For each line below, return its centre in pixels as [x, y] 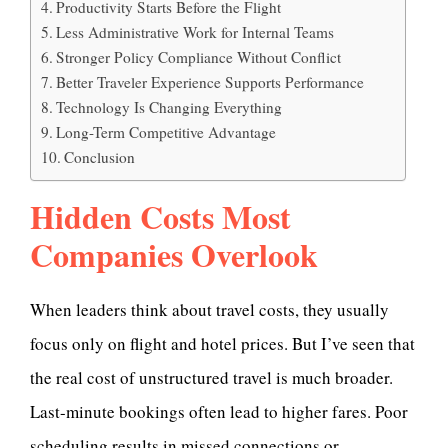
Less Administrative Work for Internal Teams [195, 32]
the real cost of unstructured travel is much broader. [211, 378]
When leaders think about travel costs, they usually [209, 310]
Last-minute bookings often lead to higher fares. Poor [219, 412]
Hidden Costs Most [160, 216]
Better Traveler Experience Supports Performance [210, 82]
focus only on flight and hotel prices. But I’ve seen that [222, 344]
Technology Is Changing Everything [169, 107]
